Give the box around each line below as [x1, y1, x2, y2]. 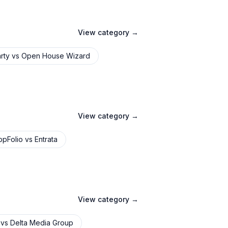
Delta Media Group [10, 218, 73, 227]
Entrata [35, 135, 58, 144]
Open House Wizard [21, 51, 90, 60]
